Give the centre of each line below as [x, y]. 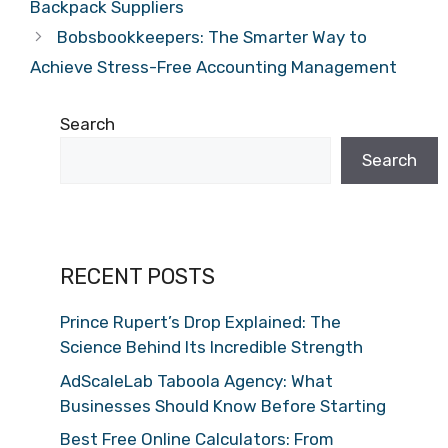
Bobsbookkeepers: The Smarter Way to [212, 37]
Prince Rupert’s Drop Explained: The [200, 322]
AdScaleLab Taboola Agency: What [196, 380]
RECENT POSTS [137, 277]
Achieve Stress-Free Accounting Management [213, 67]
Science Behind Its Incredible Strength [211, 347]
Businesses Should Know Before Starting [223, 405]
